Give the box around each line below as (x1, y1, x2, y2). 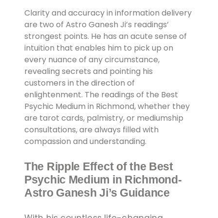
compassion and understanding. (24, 135, 146, 147)
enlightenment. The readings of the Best (24, 89, 178, 100)
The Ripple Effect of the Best (24, 160, 173, 173)
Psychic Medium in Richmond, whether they (24, 100, 190, 112)
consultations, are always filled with (24, 124, 159, 135)
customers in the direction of (24, 77, 135, 89)
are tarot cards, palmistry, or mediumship (24, 112, 183, 124)
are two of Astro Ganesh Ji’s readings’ (24, 18, 169, 30)
